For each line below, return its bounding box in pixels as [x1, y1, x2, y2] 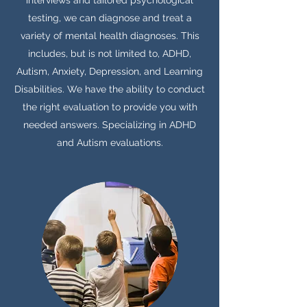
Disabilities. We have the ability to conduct [14, 84, 205, 95]
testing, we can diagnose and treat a [27, 12, 192, 23]
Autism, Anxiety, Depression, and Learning [16, 66, 203, 77]
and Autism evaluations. [56, 137, 163, 148]
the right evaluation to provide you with [22, 101, 197, 112]
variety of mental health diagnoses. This [20, 30, 199, 41]
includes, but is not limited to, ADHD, [28, 48, 191, 59]
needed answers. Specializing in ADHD [23, 119, 196, 130]
